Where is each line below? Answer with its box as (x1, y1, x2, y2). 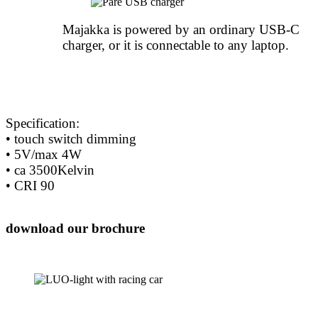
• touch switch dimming (6, 131, 136, 146)
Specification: (6, 115, 79, 131)
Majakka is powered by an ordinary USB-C (62, 21, 300, 37)
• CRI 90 (6, 177, 55, 193)
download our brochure (6, 220, 145, 236)
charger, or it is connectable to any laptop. (62, 37, 289, 53)
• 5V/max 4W (6, 146, 82, 162)
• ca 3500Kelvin (6, 162, 94, 177)
